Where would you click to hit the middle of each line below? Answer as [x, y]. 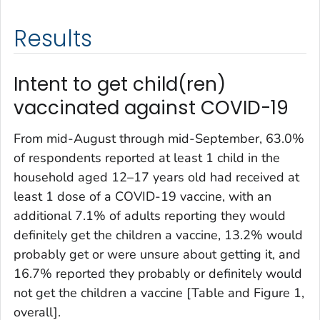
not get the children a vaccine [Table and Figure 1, [159, 293]
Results [53, 38]
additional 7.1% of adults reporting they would [150, 216]
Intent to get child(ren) [120, 84]
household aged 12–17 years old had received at [156, 177]
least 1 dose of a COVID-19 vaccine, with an [142, 197]
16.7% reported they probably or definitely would [158, 274]
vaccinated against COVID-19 [151, 107]
